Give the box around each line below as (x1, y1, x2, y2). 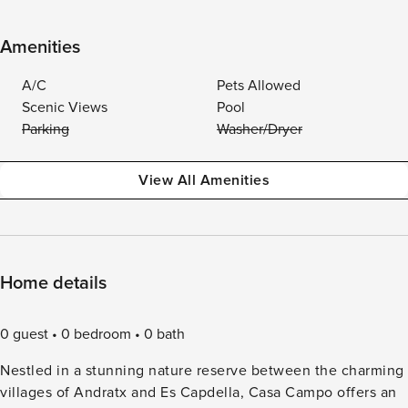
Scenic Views (22, 98, 107, 117)
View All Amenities (138, 171, 270, 189)
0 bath (144, 325, 185, 343)
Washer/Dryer (217, 120, 302, 138)
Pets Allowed (217, 76, 301, 95)
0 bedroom (61, 325, 131, 343)
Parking (22, 120, 69, 138)
